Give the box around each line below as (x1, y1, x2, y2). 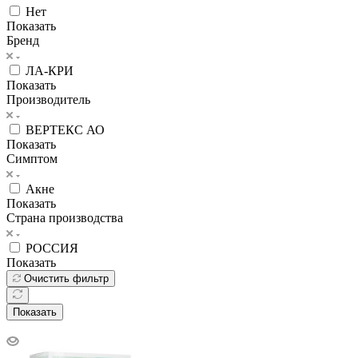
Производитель (6, 92, 90, 106)
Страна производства (6, 210, 123, 225)
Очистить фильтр (24, 272, 109, 284)
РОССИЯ (26, 241, 78, 255)
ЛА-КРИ (26, 63, 74, 78)
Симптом (6, 151, 58, 165)
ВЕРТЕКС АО (26, 122, 105, 137)
